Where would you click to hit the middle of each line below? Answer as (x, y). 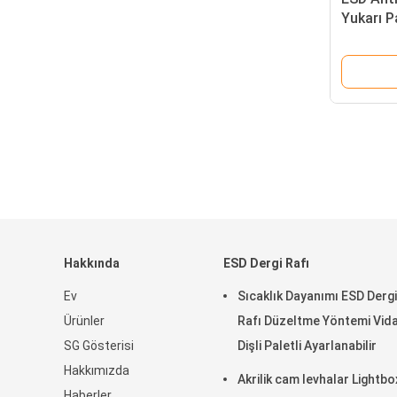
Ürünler (84, 321)
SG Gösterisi (99, 346)
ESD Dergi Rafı (266, 263)
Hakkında (92, 263)
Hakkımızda (97, 370)
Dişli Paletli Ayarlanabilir (307, 346)
